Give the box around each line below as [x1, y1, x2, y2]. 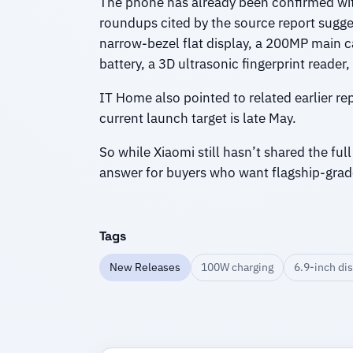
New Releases [109, 259, 180, 274]
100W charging [200, 259, 273, 274]
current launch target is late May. [98, 110, 296, 128]
